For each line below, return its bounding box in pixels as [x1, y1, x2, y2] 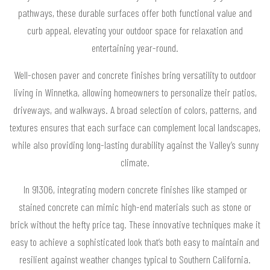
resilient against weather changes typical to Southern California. [19, 252, 251, 266]
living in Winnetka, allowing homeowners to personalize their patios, [13, 85, 257, 99]
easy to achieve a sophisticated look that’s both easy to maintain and [11, 234, 259, 248]
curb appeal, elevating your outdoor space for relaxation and [27, 23, 243, 37]
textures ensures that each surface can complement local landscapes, [10, 120, 260, 134]
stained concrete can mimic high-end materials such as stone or [19, 199, 251, 213]
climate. [121, 155, 149, 169]
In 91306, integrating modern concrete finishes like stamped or [23, 182, 247, 196]
